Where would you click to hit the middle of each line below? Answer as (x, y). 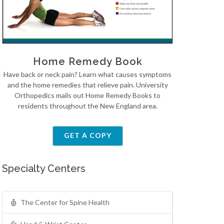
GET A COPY (87, 135)
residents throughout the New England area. (87, 106)
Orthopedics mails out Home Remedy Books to (87, 95)
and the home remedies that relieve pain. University (87, 85)
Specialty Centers (44, 169)
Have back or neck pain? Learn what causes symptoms (87, 74)
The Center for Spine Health (65, 202)
